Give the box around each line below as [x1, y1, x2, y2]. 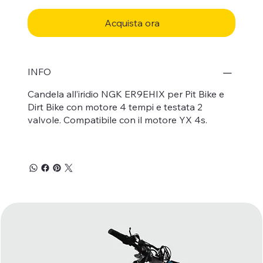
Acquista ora [104, 16, 160, 29]
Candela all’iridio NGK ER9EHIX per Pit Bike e [28, 87, 224, 100]
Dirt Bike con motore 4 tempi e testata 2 [28, 100, 203, 113]
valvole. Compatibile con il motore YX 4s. [28, 113, 207, 126]
